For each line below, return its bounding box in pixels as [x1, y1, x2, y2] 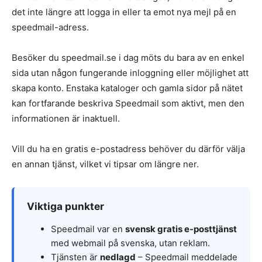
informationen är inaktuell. [12, 112, 120, 124]
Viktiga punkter [27, 199, 104, 212]
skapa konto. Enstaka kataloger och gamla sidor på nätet [12, 82, 243, 94]
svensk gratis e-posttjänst [125, 223, 237, 235]
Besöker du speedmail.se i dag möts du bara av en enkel [12, 51, 244, 63]
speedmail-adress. [12, 21, 89, 33]
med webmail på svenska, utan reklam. [51, 237, 210, 249]
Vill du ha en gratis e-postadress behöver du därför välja [12, 143, 245, 154]
